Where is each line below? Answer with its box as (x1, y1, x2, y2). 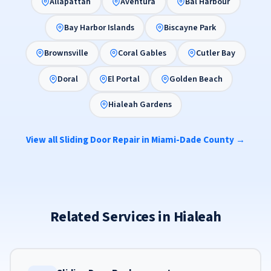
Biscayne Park (163, 21, 216, 34)
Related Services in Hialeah (50, 206, 221, 227)
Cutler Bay (196, 47, 235, 60)
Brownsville (44, 47, 88, 60)
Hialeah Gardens (108, 99, 172, 111)
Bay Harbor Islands (64, 21, 134, 34)
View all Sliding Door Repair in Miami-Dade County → (26, 132, 245, 146)
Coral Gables (118, 47, 166, 60)
